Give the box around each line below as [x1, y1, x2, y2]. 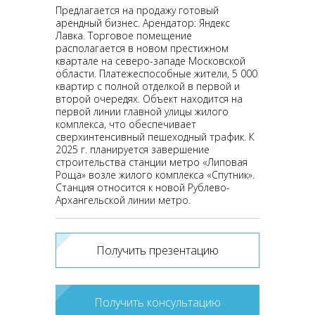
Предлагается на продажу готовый [56, 4, 219, 17]
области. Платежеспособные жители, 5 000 [56, 67, 257, 80]
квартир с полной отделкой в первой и [56, 79, 240, 93]
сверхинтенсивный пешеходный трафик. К [56, 130, 255, 143]
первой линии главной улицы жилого [56, 105, 229, 118]
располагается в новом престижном [56, 41, 229, 55]
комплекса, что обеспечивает [56, 117, 196, 131]
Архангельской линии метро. [56, 193, 191, 207]
